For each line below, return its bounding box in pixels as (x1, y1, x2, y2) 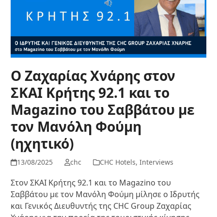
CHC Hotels (99, 157, 136, 167)
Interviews (139, 157, 173, 167)
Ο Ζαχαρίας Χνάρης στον (11, 66, 176, 85)
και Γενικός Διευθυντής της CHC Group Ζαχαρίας (11, 201, 192, 212)
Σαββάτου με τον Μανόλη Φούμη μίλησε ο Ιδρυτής (11, 189, 200, 200)
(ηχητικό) (11, 134, 74, 153)
